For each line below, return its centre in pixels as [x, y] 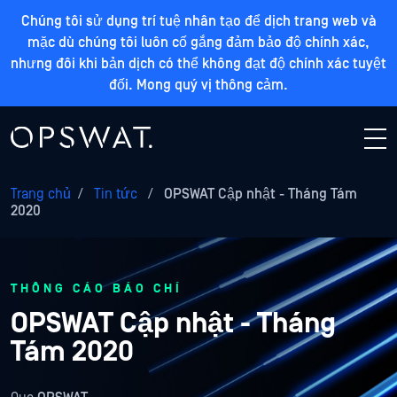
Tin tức [116, 194]
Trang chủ [41, 194]
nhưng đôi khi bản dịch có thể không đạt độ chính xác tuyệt [198, 64]
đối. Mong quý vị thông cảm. [198, 85]
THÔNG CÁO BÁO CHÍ [97, 289]
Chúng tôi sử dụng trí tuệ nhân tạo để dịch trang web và [198, 21]
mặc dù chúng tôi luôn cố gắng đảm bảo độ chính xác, [198, 43]
